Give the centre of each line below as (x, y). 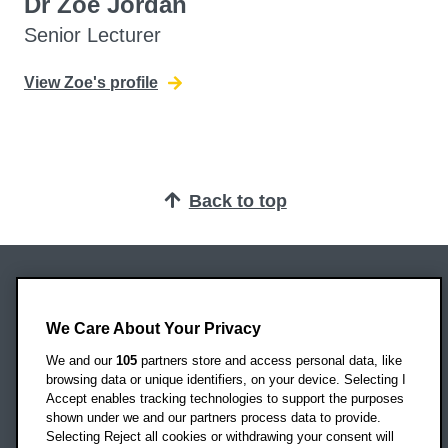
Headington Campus (97, 328)
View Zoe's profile (91, 82)
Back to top (237, 200)
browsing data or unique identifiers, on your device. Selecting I (226, 379)
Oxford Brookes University (116, 304)
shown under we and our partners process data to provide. (213, 417)
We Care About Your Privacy (153, 328)
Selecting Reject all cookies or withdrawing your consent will (220, 436)
